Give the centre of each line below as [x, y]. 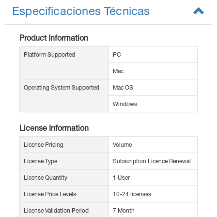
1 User [121, 178]
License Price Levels [50, 194]
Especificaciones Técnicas [81, 11]
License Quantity [46, 178]
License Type [40, 161]
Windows [125, 104]
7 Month [124, 211]
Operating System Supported [62, 88]
